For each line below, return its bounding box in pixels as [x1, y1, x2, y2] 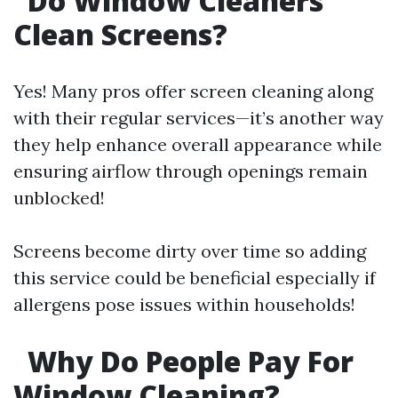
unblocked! [13, 187, 105, 209]
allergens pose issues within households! [13, 293, 355, 315]
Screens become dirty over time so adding [13, 240, 366, 262]
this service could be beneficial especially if [13, 267, 376, 289]
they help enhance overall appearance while [13, 133, 382, 155]
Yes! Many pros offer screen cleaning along [13, 80, 373, 102]
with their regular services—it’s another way [13, 107, 384, 129]
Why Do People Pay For [20, 342, 354, 380]
